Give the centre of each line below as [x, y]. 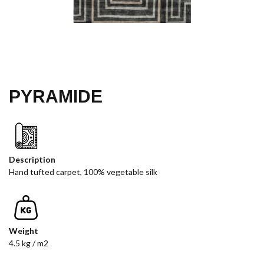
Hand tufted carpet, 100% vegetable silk [83, 172]
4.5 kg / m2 [29, 243]
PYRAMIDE [56, 97]
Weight [24, 231]
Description [32, 160]
